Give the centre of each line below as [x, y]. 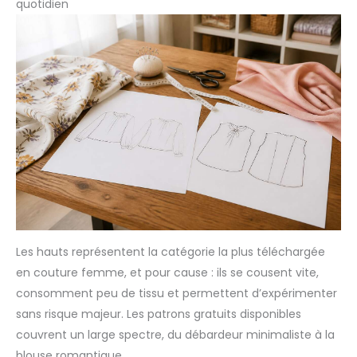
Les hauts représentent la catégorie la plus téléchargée [171, 252]
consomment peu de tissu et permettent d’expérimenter [177, 294]
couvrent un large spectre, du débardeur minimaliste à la [175, 335]
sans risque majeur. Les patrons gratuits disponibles [159, 314]
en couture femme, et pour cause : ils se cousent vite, [167, 273]
